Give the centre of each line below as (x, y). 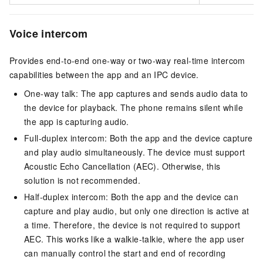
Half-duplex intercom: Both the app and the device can (131, 196)
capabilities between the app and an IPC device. (104, 74)
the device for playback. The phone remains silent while (134, 107)
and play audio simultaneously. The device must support (135, 152)
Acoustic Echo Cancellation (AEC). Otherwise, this (122, 166)
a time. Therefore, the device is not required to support (132, 225)
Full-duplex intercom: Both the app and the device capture (139, 138)
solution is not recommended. (82, 180)
